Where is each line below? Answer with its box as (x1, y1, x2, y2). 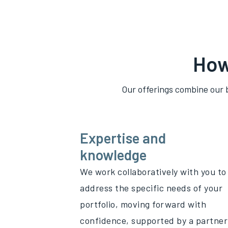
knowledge (80, 146, 147, 163)
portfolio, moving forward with (80, 198, 206, 210)
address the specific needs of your (80, 182, 222, 193)
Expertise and (80, 129, 166, 147)
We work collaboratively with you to (80, 166, 226, 177)
